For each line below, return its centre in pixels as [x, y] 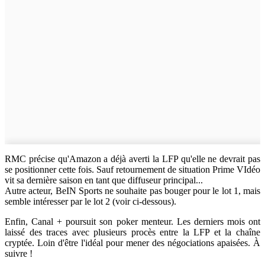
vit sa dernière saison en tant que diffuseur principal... [104, 180]
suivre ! [19, 254]
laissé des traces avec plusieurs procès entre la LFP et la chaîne [132, 232]
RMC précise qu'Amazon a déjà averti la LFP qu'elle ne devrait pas [132, 159]
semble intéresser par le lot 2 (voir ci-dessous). [91, 202]
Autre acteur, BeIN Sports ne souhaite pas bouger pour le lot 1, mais [132, 191]
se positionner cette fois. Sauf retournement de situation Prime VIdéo [132, 170]
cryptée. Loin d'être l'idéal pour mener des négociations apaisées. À [132, 243]
